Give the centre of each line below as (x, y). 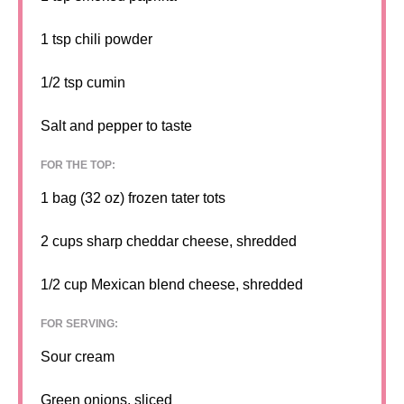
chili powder (112, 40)
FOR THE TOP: (78, 165)
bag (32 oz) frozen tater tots (137, 198)
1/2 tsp (62, 83)
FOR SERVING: (79, 324)
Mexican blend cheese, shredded (195, 285)
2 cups (62, 242)
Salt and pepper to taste (116, 126)
